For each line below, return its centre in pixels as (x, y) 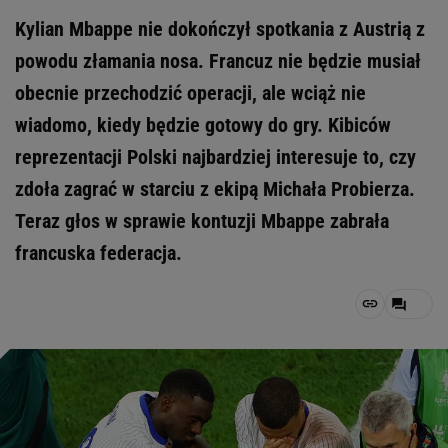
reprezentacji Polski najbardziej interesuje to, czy (215, 157)
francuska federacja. (98, 253)
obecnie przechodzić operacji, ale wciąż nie (190, 93)
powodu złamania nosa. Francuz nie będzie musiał (218, 61)
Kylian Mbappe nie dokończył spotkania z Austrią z (220, 29)
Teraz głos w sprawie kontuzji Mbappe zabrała (202, 221)
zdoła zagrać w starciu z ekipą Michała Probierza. (215, 189)
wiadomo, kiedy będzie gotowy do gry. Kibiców (203, 125)
